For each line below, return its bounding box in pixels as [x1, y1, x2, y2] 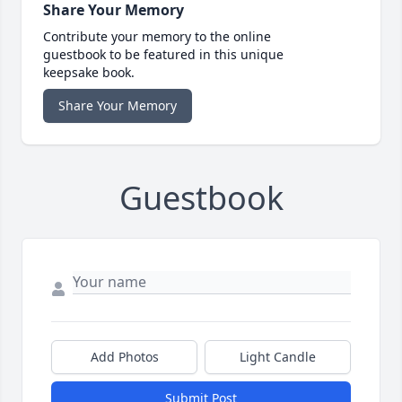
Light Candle [240, 348, 316, 366]
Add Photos [90, 348, 159, 366]
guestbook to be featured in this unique [43, 46, 284, 64]
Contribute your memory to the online [43, 28, 271, 46]
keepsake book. [43, 64, 135, 82]
